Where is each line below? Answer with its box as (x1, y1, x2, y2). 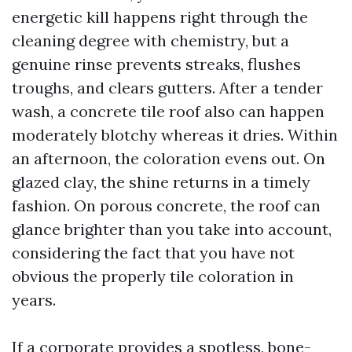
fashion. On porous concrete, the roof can (12, 196, 321, 215)
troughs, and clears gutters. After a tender (12, 78, 323, 97)
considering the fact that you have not (12, 243, 295, 262)
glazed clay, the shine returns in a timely (12, 172, 310, 192)
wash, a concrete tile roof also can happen (12, 101, 324, 121)
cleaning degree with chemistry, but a (12, 31, 289, 50)
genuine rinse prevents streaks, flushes (12, 54, 301, 74)
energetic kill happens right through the (12, 7, 308, 27)
